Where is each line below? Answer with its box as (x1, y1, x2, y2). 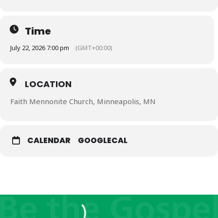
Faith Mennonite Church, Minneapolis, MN (10, 96, 156, 106)
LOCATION (25, 77, 72, 90)
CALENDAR (27, 134, 71, 146)
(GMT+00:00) (75, 43, 112, 52)
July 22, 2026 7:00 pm (10, 43, 69, 52)
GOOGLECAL (78, 134, 127, 146)
